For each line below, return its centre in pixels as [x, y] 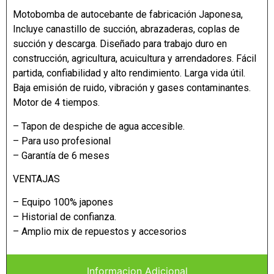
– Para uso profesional [62, 141]
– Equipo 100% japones [63, 202]
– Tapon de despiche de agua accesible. [99, 126]
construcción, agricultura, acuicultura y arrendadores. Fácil [135, 59]
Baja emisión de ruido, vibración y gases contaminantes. [132, 88]
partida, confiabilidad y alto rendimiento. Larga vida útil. [129, 73]
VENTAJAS [36, 179]
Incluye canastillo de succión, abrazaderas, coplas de [126, 29]
